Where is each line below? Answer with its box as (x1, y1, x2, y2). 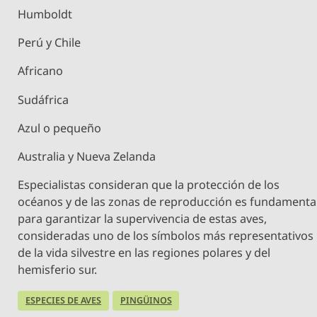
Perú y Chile (18, 35, 81, 51)
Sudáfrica (18, 91, 69, 108)
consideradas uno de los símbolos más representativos (18, 228, 314, 244)
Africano (18, 63, 64, 79)
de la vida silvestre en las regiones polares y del (18, 245, 271, 261)
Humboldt (18, 6, 73, 22)
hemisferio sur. (18, 262, 98, 278)
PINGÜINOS (120, 294, 172, 306)
